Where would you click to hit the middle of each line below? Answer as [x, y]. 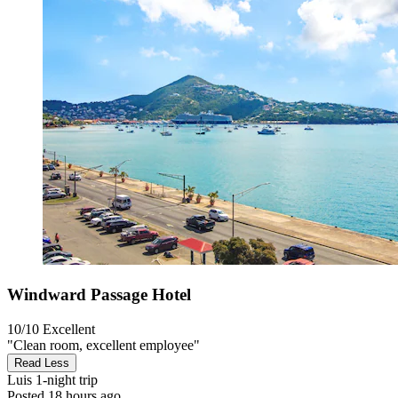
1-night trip [65, 379]
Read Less [42, 362]
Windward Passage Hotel [99, 294]
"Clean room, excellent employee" [103, 345]
